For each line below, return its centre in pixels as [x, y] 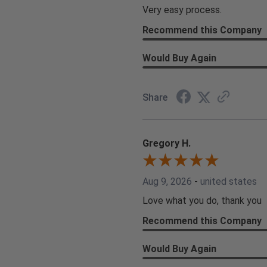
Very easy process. [182, 10]
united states [229, 181]
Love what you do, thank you [202, 200]
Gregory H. [167, 143]
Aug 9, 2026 [167, 181]
